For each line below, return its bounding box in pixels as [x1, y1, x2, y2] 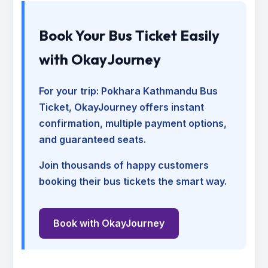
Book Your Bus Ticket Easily [39, 26, 220, 45]
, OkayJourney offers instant [69, 101, 204, 114]
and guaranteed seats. [39, 133, 146, 146]
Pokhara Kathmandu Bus [101, 85, 218, 98]
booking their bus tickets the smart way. [39, 175, 227, 188]
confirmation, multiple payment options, [39, 117, 227, 130]
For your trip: [39, 85, 101, 98]
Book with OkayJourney [53, 217, 165, 230]
